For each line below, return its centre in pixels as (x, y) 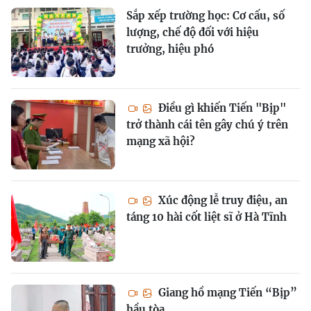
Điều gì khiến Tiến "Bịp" (221, 108)
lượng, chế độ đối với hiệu (193, 32)
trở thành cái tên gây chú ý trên (207, 124)
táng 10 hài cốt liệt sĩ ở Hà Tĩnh (207, 217)
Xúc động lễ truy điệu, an (221, 200)
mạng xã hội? (161, 141)
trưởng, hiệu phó (170, 49)
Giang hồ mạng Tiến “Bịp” (226, 292)
